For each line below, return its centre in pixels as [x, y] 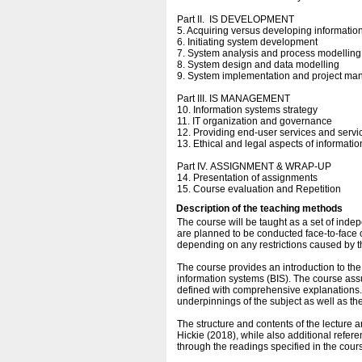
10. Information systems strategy [247, 110]
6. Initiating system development [247, 42]
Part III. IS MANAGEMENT [235, 99]
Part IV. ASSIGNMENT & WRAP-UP [254, 166]
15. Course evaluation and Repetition [260, 189]
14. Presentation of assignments [247, 178]
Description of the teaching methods [259, 208]
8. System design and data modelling [258, 65]
